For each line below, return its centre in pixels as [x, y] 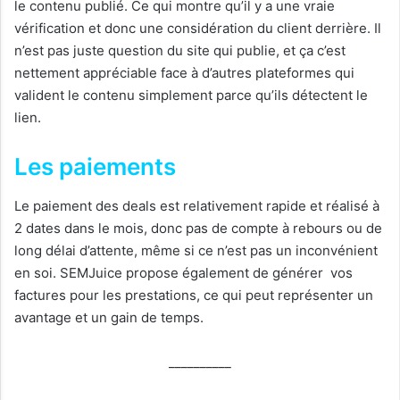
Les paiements [95, 167]
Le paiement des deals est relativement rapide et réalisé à [197, 206]
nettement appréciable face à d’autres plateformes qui [184, 73]
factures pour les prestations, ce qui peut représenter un [194, 296]
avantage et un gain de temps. [109, 318]
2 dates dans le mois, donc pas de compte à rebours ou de [198, 229]
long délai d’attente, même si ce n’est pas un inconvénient [196, 251]
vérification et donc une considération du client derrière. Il [198, 29]
